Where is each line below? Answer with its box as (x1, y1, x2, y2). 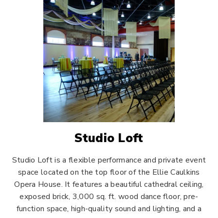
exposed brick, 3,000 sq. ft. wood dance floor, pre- (19, 191, 199, 202)
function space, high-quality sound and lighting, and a (16, 203, 202, 214)
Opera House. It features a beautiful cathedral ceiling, (14, 179, 204, 190)
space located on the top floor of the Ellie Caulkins (18, 167, 200, 178)
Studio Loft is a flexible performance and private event (12, 155, 206, 165)
